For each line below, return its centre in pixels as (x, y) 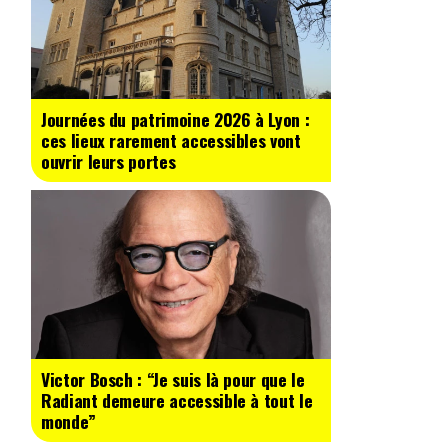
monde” (68, 420)
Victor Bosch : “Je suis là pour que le (173, 378)
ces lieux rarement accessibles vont (171, 140)
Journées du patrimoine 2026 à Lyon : (175, 119)
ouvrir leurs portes (108, 161)
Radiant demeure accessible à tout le (177, 399)
